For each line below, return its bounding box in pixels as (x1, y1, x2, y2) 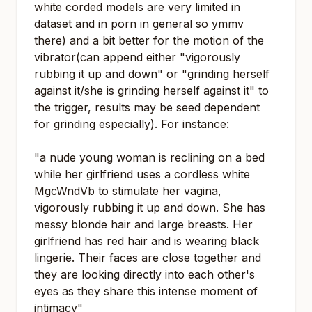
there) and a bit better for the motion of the (34, 33, 264, 47)
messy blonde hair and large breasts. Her (34, 217, 253, 231)
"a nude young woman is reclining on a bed (34, 150, 265, 164)
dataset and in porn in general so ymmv (34, 17, 244, 31)
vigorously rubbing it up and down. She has (34, 201, 265, 214)
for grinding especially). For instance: (34, 117, 229, 131)
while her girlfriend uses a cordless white (34, 167, 250, 181)
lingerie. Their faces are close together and (34, 251, 261, 265)
